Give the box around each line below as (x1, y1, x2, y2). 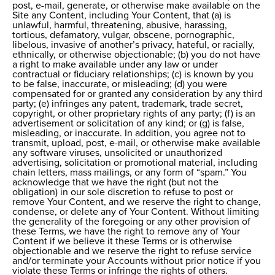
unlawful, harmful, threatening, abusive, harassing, (12, 20, 227, 31)
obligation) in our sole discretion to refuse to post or (12, 187, 233, 198)
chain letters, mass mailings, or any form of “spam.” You (12, 168, 247, 178)
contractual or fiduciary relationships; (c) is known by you (12, 69, 254, 80)
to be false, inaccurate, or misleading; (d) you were (12, 79, 227, 90)
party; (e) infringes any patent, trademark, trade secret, (12, 99, 243, 109)
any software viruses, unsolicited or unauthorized (12, 148, 222, 158)
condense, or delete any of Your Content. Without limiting (12, 207, 259, 217)
